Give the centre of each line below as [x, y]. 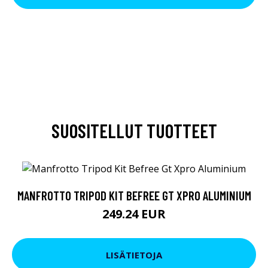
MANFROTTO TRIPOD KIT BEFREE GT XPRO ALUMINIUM [134, 196]
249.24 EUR [134, 214]
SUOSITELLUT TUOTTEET [134, 130]
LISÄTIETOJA [134, 255]
